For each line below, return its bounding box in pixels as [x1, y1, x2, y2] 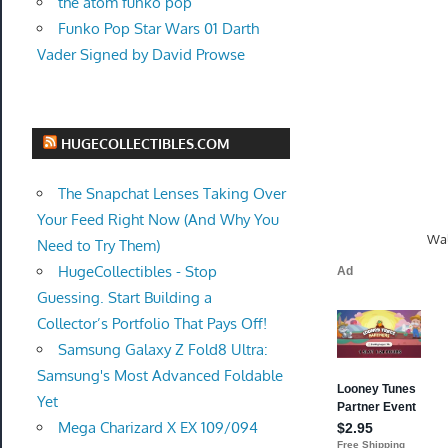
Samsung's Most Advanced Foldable [36, 366, 283, 385]
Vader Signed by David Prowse [36, 45, 245, 65]
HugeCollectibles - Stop [57, 262, 217, 281]
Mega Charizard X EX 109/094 [57, 418, 258, 437]
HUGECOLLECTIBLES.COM [61, 134, 231, 152]
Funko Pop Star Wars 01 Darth [57, 19, 259, 39]
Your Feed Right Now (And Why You [36, 210, 279, 229]
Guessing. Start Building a [36, 288, 212, 307]
